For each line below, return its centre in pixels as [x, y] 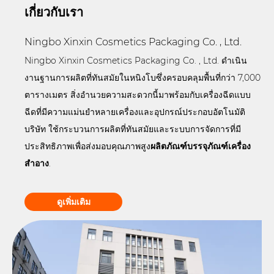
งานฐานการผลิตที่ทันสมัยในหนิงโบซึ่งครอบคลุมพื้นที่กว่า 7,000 [143, 78]
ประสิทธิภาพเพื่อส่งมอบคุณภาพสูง [88, 146]
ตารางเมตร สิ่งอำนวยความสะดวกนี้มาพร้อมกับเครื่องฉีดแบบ [138, 95]
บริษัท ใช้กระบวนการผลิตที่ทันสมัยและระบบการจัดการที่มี [133, 129]
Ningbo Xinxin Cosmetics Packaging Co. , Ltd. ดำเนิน [136, 61]
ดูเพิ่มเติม [73, 202]
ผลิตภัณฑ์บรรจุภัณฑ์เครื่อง [201, 146]
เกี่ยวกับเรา [54, 12]
